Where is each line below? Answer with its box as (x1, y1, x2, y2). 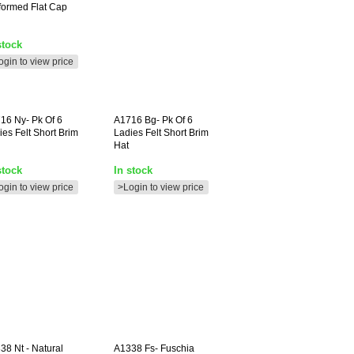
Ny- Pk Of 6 (12, 115, 62, 126)
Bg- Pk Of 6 (142, 115, 193, 126)
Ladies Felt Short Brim (114, 127, 209, 138)
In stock (114, 164, 153, 176)
